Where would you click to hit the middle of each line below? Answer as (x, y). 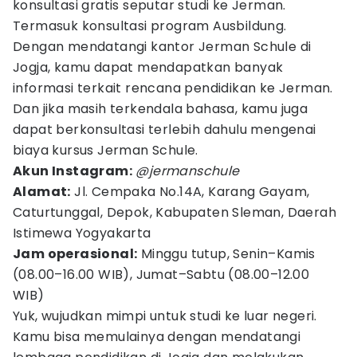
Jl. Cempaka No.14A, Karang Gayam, (190, 192)
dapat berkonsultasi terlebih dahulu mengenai (165, 129)
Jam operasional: (75, 254)
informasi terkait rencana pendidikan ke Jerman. (173, 88)
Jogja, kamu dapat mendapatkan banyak (148, 67)
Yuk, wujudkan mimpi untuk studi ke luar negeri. (165, 316)
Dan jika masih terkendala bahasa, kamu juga (161, 109)
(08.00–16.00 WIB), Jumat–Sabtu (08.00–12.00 (161, 275)
